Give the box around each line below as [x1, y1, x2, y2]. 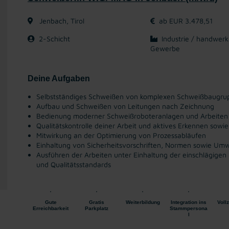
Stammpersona [170, 205, 208, 211]
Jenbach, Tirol [37, 16, 84, 25]
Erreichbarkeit [33, 205, 68, 211]
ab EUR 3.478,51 [159, 16, 213, 25]
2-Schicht [39, 34, 70, 43]
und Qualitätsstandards [36, 160, 111, 169]
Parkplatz [85, 205, 108, 211]
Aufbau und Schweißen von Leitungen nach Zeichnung [36, 102, 214, 110]
